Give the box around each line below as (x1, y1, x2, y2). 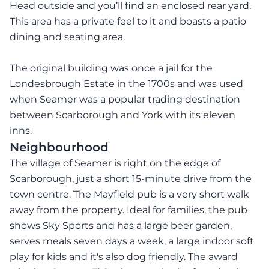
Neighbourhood (10, 140, 109, 155)
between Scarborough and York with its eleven (10, 109, 235, 121)
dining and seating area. (10, 31, 125, 43)
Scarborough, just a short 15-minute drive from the (10, 173, 252, 185)
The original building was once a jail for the (10, 62, 213, 74)
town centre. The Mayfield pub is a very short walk (10, 189, 249, 201)
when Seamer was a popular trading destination (10, 94, 240, 106)
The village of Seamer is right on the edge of (10, 157, 220, 169)
